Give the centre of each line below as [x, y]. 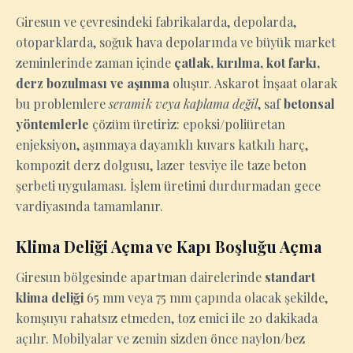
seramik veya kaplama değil [183, 104]
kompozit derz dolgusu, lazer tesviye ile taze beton [161, 165]
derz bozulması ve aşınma [93, 83]
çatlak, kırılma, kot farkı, [247, 63]
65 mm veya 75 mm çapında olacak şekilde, [206, 297]
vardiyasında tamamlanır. [89, 206]
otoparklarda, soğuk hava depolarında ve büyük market [176, 42]
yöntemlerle [52, 124]
